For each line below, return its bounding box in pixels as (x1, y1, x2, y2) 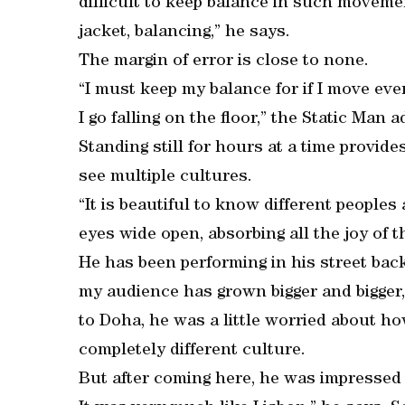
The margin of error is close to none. (79, 53, 369, 71)
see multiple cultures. (79, 169, 252, 186)
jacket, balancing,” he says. (79, 24, 290, 42)
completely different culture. (79, 343, 306, 360)
